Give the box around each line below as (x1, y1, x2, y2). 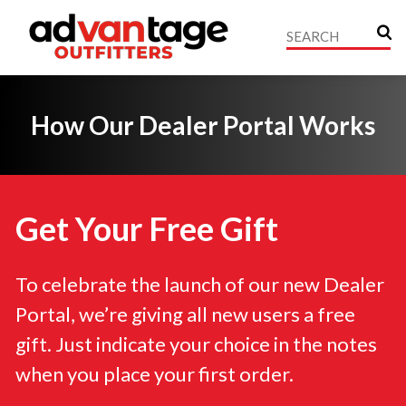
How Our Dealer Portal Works (31, 110, 375, 140)
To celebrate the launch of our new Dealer (15, 272, 384, 296)
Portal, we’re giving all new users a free (15, 302, 355, 326)
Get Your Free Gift (15, 208, 278, 248)
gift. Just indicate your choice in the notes (15, 332, 377, 356)
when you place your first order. (15, 362, 294, 386)
